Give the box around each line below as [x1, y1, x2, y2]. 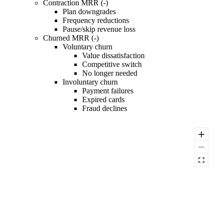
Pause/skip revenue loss [63, 25, 135, 34]
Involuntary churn [63, 78, 118, 87]
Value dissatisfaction [82, 51, 145, 60]
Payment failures [82, 87, 133, 95]
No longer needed [82, 69, 137, 78]
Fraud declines [82, 104, 127, 113]
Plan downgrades [63, 7, 116, 16]
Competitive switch [82, 60, 142, 69]
